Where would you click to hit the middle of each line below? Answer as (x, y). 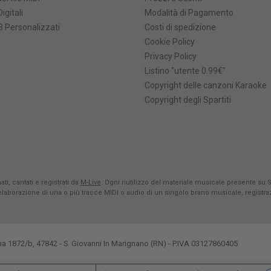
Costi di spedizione (180, 28)
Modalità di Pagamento (189, 13)
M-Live (91, 183)
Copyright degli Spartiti (188, 100)
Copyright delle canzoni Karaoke (206, 86)
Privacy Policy (171, 57)
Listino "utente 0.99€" (185, 71)
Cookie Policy (170, 42)
